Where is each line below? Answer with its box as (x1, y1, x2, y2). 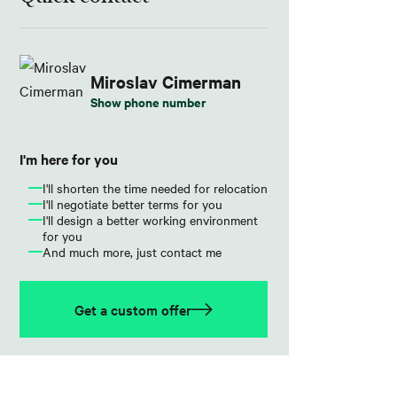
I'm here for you (19, 148, 118, 168)
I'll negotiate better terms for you (42, 194, 222, 213)
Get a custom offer (74, 299, 191, 319)
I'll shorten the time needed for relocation (42, 178, 268, 197)
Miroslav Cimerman (90, 70, 241, 94)
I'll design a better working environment (42, 210, 258, 229)
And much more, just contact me (42, 242, 222, 261)
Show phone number (90, 92, 206, 112)
